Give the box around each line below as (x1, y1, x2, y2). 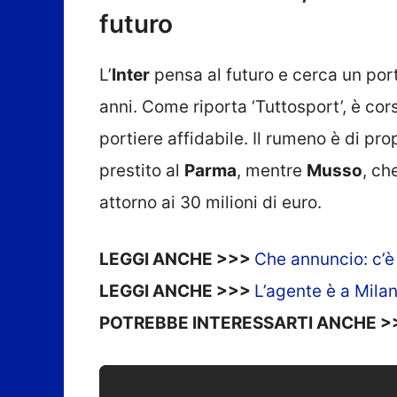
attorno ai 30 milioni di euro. (99, 191, 322, 213)
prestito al (99, 160, 184, 181)
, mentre (237, 160, 307, 181)
